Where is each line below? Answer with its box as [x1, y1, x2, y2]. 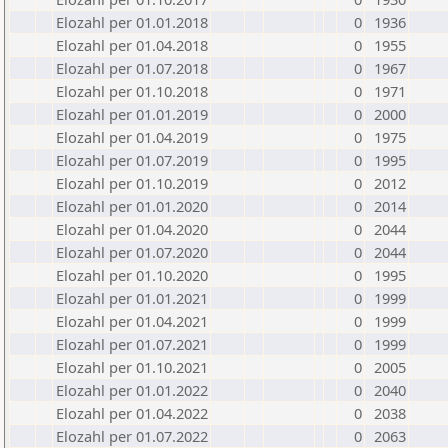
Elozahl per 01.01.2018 [56, 12, 208, 32]
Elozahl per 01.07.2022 [56, 426, 208, 446]
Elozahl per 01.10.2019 [56, 173, 208, 193]
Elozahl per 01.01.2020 [56, 196, 208, 216]
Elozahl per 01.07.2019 [56, 150, 208, 170]
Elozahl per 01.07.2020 [56, 242, 208, 262]
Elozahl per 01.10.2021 [56, 357, 208, 377]
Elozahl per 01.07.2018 [56, 58, 208, 78]
